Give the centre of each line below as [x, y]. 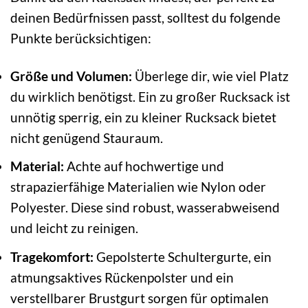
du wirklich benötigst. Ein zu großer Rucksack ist [150, 96]
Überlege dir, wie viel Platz [210, 76]
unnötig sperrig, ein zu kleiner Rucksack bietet [143, 117]
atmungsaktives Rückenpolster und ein [122, 277]
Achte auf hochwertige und [144, 166]
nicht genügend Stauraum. [87, 137]
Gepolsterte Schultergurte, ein [183, 256]
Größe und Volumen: [71, 76]
